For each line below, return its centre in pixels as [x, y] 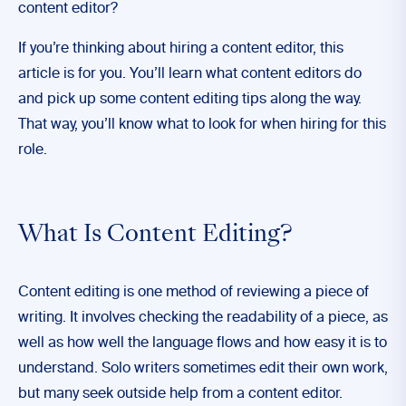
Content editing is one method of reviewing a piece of [193, 293]
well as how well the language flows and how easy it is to [203, 343]
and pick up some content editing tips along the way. [190, 100]
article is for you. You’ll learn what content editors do [190, 74]
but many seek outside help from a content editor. [182, 394]
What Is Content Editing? [155, 236]
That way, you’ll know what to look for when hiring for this [202, 125]
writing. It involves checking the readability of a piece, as [203, 318]
